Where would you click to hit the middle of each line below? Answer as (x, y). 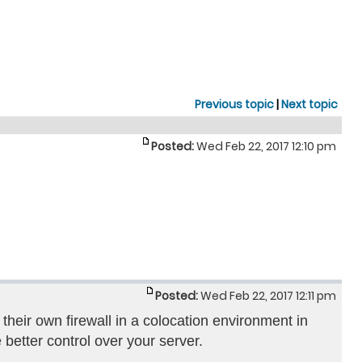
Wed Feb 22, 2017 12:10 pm (266, 146)
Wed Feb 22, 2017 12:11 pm (268, 296)
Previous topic (234, 104)
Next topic (309, 104)
